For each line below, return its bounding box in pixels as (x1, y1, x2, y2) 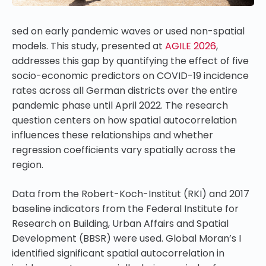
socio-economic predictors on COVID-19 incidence (12, 69, 249, 83)
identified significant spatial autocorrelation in (12, 246, 224, 261)
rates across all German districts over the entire (12, 84, 237, 98)
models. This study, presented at (12, 39, 165, 53)
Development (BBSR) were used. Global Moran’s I (12, 232, 241, 246)
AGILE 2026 (165, 39, 216, 53)
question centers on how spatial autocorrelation (12, 113, 237, 128)
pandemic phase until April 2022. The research (12, 99, 228, 113)
